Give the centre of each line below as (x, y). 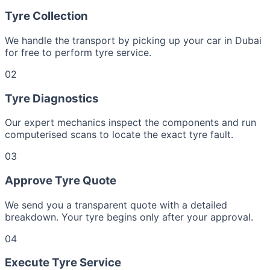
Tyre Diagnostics (52, 98)
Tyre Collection (46, 16)
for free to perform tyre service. (78, 52)
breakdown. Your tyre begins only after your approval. (129, 217)
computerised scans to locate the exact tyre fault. (119, 135)
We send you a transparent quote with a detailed (116, 205)
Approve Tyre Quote (61, 181)
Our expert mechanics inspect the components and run (130, 123)
